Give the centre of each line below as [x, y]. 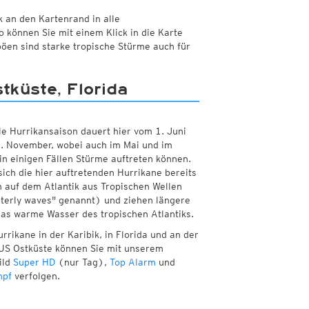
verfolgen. [36, 276]
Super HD [34, 262]
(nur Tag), [82, 262]
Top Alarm [132, 262]
